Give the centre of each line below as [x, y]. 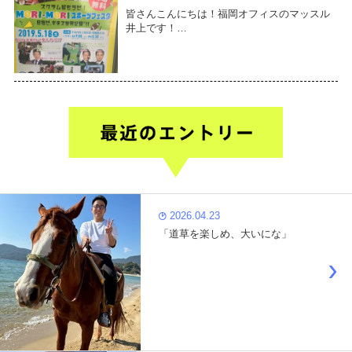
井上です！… [156, 28]
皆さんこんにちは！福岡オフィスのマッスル [227, 14]
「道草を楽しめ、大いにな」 [225, 235]
